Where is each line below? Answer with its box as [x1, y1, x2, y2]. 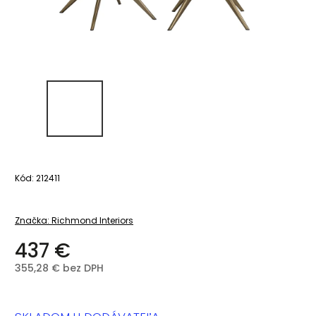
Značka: [15, 214, 51, 226]
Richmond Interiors [51, 214, 133, 226]
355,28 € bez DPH [15, 260, 104, 275]
